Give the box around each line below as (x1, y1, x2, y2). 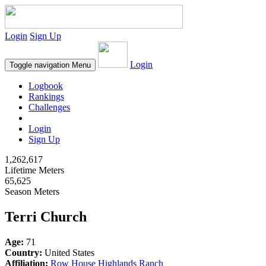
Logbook (28, 81, 63, 91)
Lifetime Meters (5, 165, 64, 175)
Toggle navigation (9, 61, 69, 69)
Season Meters (5, 186, 59, 197)
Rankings (28, 91, 64, 102)
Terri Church (5, 208, 87, 224)
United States (42, 247, 94, 258)
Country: (5, 247, 42, 258)
